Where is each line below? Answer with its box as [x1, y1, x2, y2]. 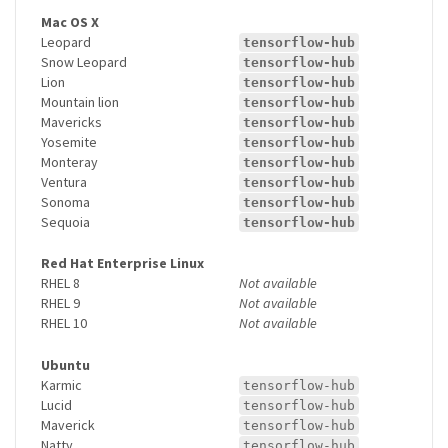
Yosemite [41, 132, 97, 151]
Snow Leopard [41, 52, 127, 71]
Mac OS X [41, 12, 99, 31]
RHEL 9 [41, 294, 80, 313]
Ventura [41, 172, 87, 191]
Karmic [41, 375, 82, 394]
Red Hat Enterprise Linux [41, 254, 204, 273]
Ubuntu [41, 355, 90, 374]
